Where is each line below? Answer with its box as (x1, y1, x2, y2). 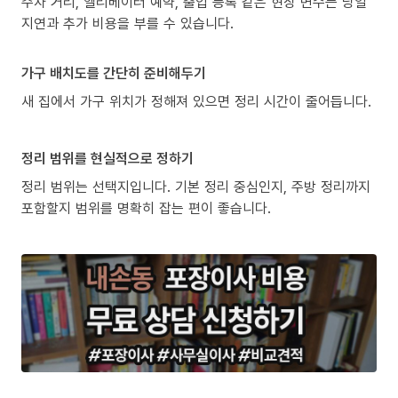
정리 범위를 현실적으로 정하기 (21, 147, 194, 168)
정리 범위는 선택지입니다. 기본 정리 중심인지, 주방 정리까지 (21, 176, 370, 196)
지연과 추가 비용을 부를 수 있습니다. (21, 12, 234, 33)
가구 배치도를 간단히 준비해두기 (21, 62, 206, 83)
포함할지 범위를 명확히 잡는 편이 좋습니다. (21, 197, 271, 218)
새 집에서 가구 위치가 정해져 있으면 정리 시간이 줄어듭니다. (21, 91, 371, 111)
